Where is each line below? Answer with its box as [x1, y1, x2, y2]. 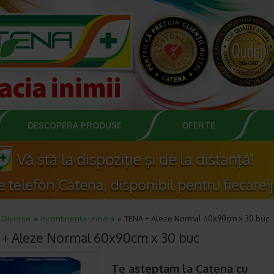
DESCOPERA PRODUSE [28, 120, 122, 130]
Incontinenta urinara [40, 213, 114, 223]
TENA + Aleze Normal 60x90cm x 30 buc [124, 213, 269, 223]
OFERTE [182, 120, 215, 130]
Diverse [1, 213, 31, 223]
